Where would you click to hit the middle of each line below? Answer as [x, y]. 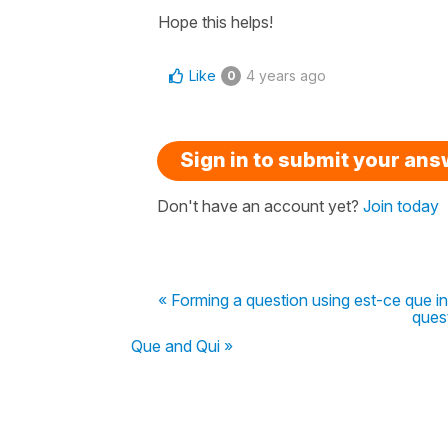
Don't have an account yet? [260, 205]
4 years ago [286, 75]
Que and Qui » [182, 345]
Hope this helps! [215, 21]
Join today [401, 205]
